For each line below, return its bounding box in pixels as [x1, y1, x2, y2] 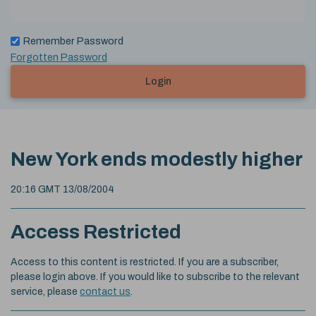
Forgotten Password [11, 51, 107, 63]
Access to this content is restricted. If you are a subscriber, [11, 256, 279, 267]
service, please [11, 286, 80, 297]
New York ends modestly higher [11, 147, 303, 170]
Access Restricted [11, 220, 181, 243]
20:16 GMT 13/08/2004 [11, 183, 114, 195]
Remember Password [23, 35, 123, 47]
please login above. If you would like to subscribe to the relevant [11, 271, 300, 282]
